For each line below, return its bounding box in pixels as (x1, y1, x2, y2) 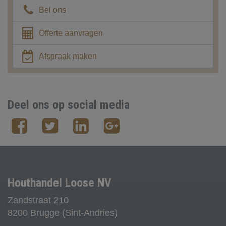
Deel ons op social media (8, 97, 130, 112)
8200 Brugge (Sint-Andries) (8, 207, 118, 218)
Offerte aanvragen (38, 28, 103, 37)
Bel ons (38, 5, 66, 14)
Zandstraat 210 (8, 195, 69, 205)
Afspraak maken (38, 51, 97, 61)
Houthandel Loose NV (8, 175, 111, 190)
